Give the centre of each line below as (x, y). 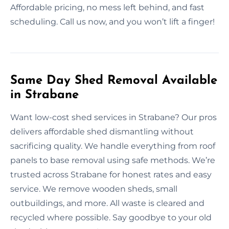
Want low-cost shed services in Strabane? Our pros (113, 117)
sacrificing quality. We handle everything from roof (113, 146)
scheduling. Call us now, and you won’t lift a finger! (112, 21)
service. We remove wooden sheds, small (94, 189)
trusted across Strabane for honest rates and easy (111, 174)
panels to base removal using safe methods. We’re (113, 160)
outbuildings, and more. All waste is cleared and (107, 203)
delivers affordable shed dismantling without (102, 131)
